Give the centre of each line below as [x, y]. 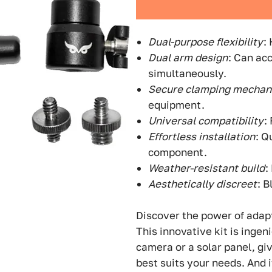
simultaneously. [187, 73]
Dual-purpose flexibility [206, 42]
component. [178, 152]
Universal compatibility [206, 121]
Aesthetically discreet [202, 184]
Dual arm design [188, 58]
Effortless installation [202, 137]
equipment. [176, 105]
